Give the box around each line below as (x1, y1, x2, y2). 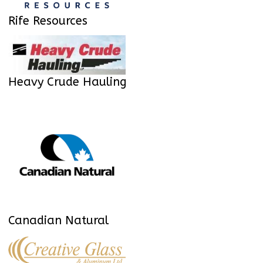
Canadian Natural (8, 214, 109, 228)
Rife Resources (8, 14, 87, 28)
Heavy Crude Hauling (8, 75, 127, 89)
